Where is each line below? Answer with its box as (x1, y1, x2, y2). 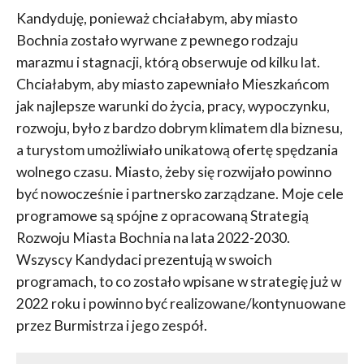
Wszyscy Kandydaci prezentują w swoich (15, 251, 272, 269)
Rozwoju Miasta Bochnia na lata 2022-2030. (15, 229, 290, 247)
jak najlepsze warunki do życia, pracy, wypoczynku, (15, 97, 330, 115)
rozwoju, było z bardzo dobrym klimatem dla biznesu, (15, 119, 343, 137)
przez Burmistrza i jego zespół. (15, 317, 207, 335)
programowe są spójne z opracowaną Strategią (15, 207, 309, 225)
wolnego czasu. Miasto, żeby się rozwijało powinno (15, 163, 331, 181)
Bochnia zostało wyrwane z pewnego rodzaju (15, 32, 298, 50)
